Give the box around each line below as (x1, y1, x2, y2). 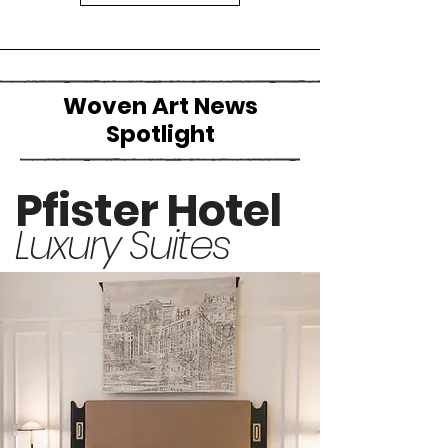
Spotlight (105, 118, 215, 150)
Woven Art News (62, 90, 258, 122)
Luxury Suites (15, 217, 229, 273)
